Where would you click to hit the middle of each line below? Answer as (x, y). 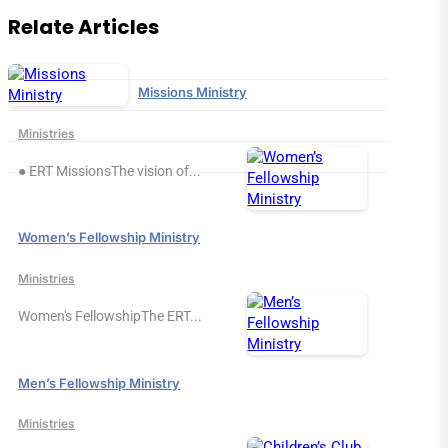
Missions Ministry (192, 91)
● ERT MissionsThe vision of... (109, 170)
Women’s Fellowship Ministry (109, 237)
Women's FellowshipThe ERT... (110, 315)
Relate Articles (83, 26)
